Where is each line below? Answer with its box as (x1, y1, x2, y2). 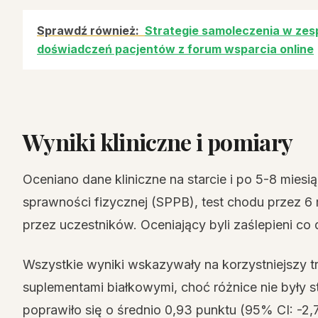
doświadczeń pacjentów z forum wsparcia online (37, 42, 314, 56)
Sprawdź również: (37, 23, 139, 38)
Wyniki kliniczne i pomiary (23, 126, 293, 157)
